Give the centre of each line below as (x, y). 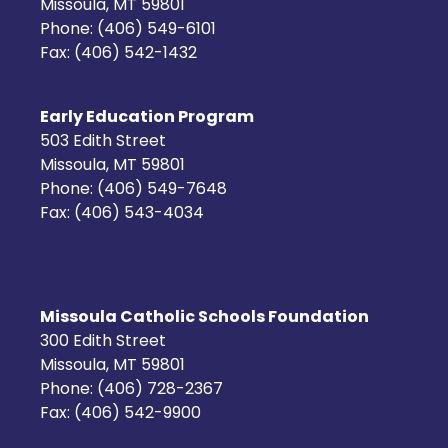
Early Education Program (147, 117)
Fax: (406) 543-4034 (122, 213)
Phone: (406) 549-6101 (128, 29)
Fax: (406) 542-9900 (120, 413)
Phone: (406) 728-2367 (131, 389)
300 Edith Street (103, 341)
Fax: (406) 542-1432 (118, 53)
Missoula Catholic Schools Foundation (204, 317)
